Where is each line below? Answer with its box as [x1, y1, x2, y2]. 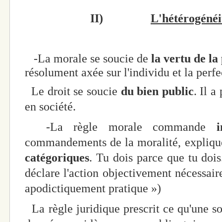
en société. [25, 100, 76, 113]
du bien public [120, 85, 194, 98]
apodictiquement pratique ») [25, 182, 161, 195]
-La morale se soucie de [28, 52, 151, 65]
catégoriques [25, 151, 89, 165]
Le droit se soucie [25, 85, 121, 98]
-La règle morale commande [25, 120, 206, 134]
